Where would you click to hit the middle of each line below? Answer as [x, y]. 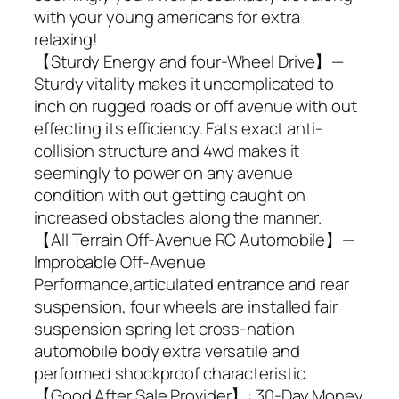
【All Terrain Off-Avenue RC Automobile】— [195, 240]
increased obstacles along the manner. [178, 218]
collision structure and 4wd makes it [167, 151]
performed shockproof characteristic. [171, 374]
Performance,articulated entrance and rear [191, 285]
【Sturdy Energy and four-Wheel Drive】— [189, 62]
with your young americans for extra [167, 17]
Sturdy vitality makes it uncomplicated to [184, 84]
